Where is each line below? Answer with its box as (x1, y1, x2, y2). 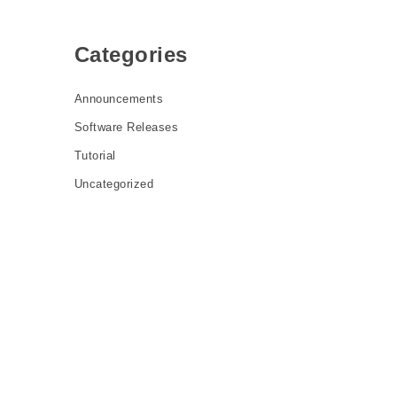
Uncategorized (74, 177, 153, 191)
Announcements (74, 92, 163, 105)
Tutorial (74, 149, 116, 162)
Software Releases (74, 121, 178, 134)
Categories (74, 43, 188, 66)
